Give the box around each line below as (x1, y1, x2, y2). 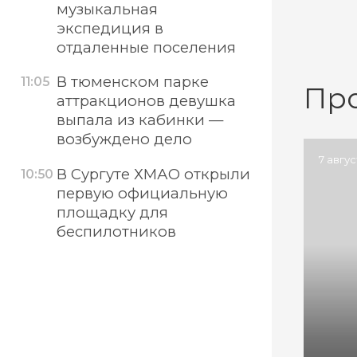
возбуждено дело (56, 130, 192, 149)
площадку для (56, 203, 168, 222)
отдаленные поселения (56, 37, 236, 57)
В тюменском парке (56, 73, 209, 92)
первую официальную (56, 184, 228, 203)
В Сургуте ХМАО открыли (56, 165, 250, 184)
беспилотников (56, 222, 176, 241)
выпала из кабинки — (56, 111, 223, 130)
